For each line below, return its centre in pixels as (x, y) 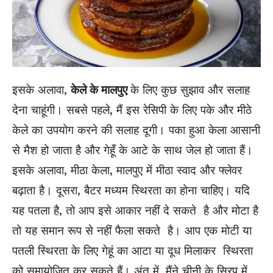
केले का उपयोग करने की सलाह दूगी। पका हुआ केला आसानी (136, 130)
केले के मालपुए (101, 90)
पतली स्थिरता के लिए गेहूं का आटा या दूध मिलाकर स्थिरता (133, 251)
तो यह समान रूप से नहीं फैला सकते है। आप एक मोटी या (132, 231)
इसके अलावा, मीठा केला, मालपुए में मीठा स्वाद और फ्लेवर (127, 171)
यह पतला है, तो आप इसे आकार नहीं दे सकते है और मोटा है (135, 211)
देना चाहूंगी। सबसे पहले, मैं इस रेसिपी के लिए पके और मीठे (132, 110)
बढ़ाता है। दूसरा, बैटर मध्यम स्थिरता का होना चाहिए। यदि (131, 191)
